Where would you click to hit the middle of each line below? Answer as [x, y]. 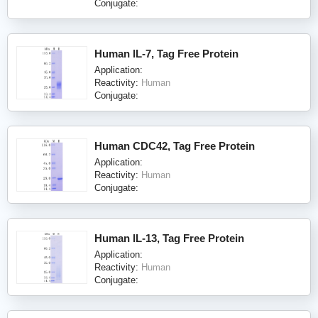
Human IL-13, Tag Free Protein [169, 238]
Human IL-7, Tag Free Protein [166, 53]
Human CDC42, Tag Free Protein [175, 146]
